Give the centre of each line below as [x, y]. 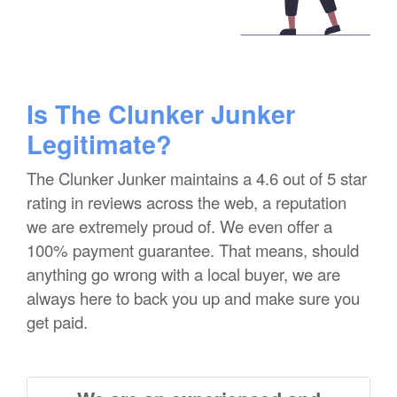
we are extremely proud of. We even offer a [179, 226]
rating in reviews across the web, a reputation [187, 202]
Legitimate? [99, 144]
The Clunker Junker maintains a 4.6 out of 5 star [197, 179]
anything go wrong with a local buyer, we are [183, 274]
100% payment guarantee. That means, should [193, 250]
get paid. [57, 322]
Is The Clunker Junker [161, 114]
